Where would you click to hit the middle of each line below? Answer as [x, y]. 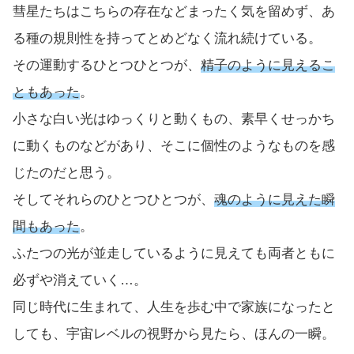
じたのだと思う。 [66, 172]
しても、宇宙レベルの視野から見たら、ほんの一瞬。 [174, 333]
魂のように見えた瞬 [275, 199]
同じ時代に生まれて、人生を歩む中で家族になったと [174, 307]
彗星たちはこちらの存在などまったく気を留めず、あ [174, 11]
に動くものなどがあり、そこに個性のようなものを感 [174, 145]
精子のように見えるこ [268, 65]
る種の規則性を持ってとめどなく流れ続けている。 [167, 38]
